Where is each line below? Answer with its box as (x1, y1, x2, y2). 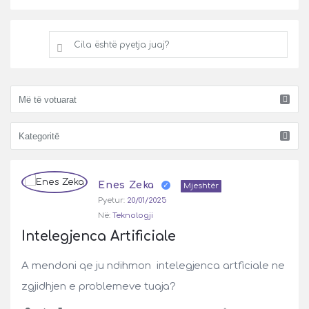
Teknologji (112, 211, 153, 220)
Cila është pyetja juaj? (74, 40, 169, 50)
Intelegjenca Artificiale (21, 229, 176, 243)
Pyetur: (98, 196, 125, 205)
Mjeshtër (183, 181, 219, 190)
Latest (10, 181, 63, 199)
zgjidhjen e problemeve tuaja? (21, 281, 176, 292)
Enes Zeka (98, 180, 155, 190)
